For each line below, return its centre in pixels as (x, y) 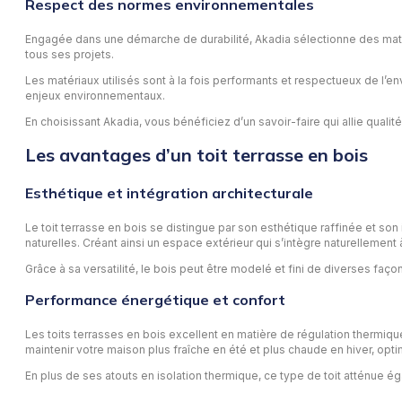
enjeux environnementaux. (95, 95)
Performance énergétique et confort (155, 300)
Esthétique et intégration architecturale (169, 193)
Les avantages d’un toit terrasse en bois (197, 155)
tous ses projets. (70, 54)
